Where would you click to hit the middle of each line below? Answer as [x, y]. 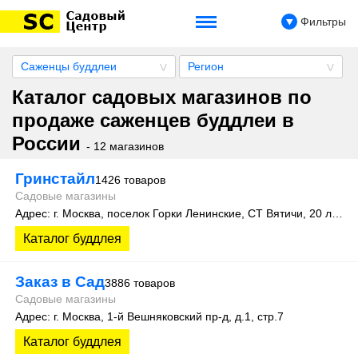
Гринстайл [55, 179]
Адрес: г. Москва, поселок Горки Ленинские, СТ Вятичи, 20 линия [337, 213]
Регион [205, 66]
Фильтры [322, 21]
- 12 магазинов [125, 146]
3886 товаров [140, 283]
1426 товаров [130, 180]
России [49, 143]
